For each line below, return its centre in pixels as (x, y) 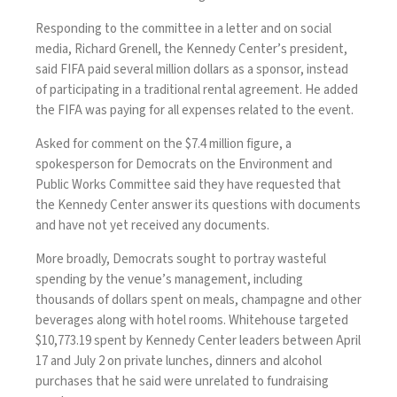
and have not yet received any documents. (152, 225)
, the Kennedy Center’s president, (253, 49)
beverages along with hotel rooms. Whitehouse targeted (192, 320)
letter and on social (279, 28)
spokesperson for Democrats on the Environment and (184, 164)
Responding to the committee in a (131, 28)
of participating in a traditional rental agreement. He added (197, 90)
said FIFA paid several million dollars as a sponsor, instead (192, 69)
